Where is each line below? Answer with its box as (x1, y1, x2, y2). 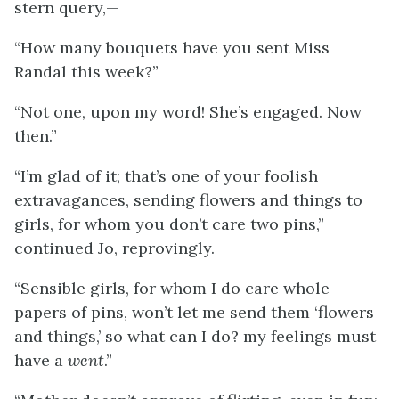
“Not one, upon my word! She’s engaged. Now (14, 102, 362, 122)
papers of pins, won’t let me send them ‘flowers (14, 302, 374, 322)
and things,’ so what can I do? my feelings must (14, 326, 376, 346)
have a (14, 350, 68, 370)
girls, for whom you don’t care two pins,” (14, 214, 324, 234)
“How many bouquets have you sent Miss (14, 37, 330, 58)
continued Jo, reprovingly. (14, 238, 215, 258)
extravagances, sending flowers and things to (14, 190, 362, 210)
